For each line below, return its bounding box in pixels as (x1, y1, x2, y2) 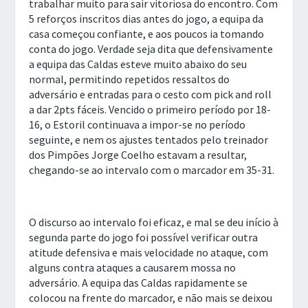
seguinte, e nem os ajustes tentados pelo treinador (29, 132, 269, 146)
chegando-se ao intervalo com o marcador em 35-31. (29, 162, 275, 177)
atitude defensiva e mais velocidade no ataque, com (29, 245, 269, 259)
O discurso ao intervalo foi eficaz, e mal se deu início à (29, 214, 279, 229)
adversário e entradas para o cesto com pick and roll (29, 87, 272, 101)
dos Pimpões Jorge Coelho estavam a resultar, (29, 147, 247, 162)
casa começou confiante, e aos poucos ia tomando (29, 26, 265, 41)
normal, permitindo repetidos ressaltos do (29, 71, 230, 86)
